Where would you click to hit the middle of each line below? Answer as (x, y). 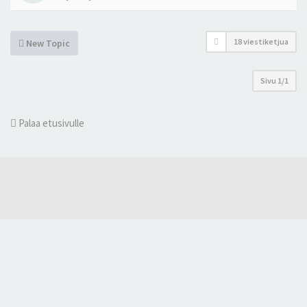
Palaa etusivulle (50, 123)
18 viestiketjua (261, 41)
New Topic (47, 43)
